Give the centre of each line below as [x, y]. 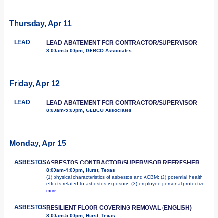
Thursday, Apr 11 [40, 23]
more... [54, 191]
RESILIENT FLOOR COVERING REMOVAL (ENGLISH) [119, 208]
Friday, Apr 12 [35, 83]
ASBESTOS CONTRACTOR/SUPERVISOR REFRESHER [123, 162]
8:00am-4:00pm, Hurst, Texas [81, 170]
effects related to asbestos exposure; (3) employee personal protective [126, 183]
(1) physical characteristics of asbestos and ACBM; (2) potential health [125, 177]
